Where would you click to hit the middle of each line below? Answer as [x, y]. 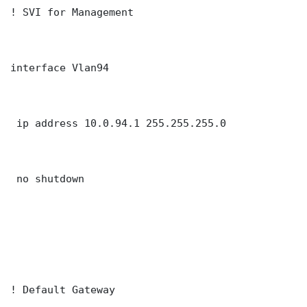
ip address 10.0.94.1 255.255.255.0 [118, 123]
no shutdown [47, 179]
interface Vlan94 [60, 68]
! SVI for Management [72, 12]
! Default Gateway [63, 290]
